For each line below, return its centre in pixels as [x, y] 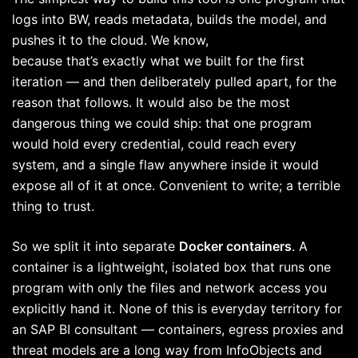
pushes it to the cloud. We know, [110, 40]
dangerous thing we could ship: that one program [162, 123]
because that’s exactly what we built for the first [158, 61]
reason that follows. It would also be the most [151, 103]
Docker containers [235, 247]
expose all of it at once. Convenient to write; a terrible [176, 186]
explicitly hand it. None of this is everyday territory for [177, 309]
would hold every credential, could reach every [154, 144]
